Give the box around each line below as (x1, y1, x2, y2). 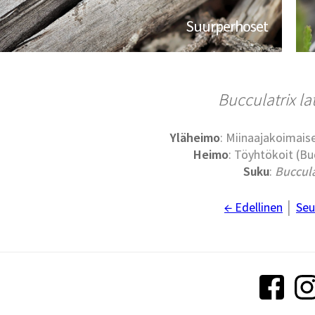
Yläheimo (170, 129, 221, 146)
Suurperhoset (186, 16, 269, 37)
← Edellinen (224, 199, 283, 216)
